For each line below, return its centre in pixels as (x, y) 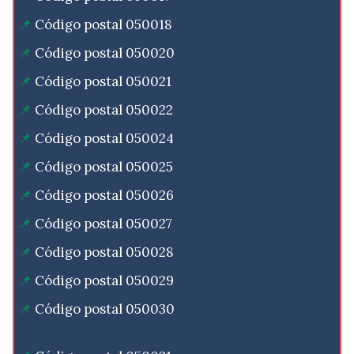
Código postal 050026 (104, 196)
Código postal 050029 (104, 281)
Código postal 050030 (105, 309)
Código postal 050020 (105, 53)
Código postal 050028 (104, 252)
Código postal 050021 (103, 82)
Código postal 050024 (104, 139)
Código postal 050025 (104, 167)
